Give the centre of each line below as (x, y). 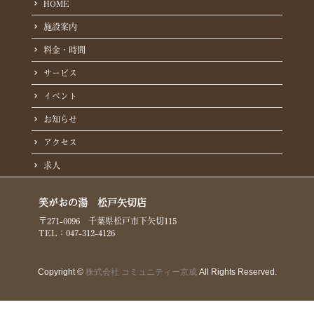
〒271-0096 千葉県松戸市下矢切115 (107, 221)
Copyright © (61, 272)
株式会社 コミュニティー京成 (141, 272)
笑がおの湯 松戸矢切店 (92, 203)
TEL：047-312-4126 (76, 233)
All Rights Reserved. (237, 272)
